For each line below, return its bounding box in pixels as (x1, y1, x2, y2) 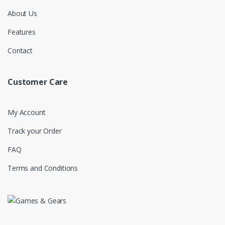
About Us (8, 8, 37, 18)
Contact (8, 45, 33, 55)
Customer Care (8, 76, 68, 87)
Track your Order (8, 126, 62, 136)
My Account (8, 107, 46, 117)
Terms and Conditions (8, 163, 78, 173)
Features (8, 27, 36, 37)
